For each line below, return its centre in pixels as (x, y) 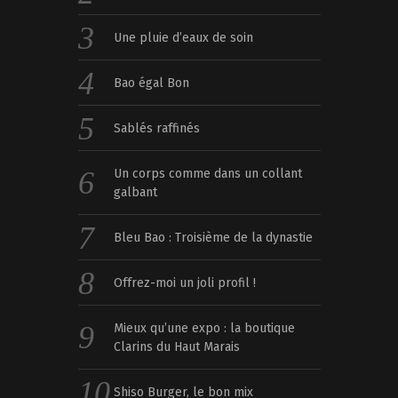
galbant (136, 193)
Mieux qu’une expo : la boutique (205, 329)
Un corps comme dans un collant (208, 174)
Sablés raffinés (157, 129)
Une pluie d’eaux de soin (184, 38)
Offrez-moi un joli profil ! (185, 283)
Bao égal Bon (152, 84)
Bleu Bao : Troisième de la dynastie (214, 238)
